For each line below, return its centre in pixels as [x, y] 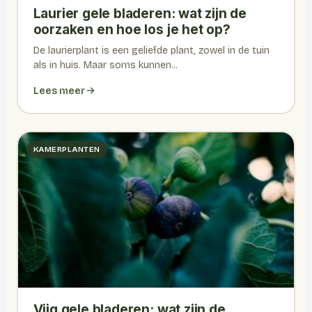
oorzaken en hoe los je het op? [132, 29]
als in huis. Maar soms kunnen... [105, 65]
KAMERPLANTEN [67, 149]
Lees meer [59, 91]
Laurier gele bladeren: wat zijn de [140, 13]
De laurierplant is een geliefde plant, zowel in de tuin [151, 50]
